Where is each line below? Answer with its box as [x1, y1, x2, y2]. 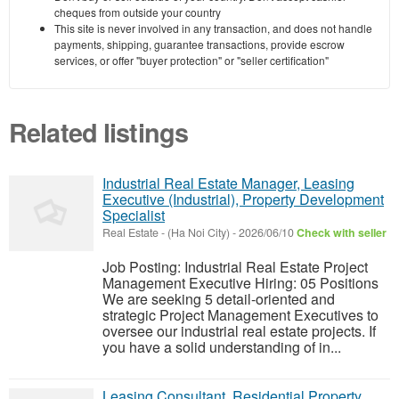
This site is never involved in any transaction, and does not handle [54, 20, 372, 37]
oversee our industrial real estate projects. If [102, 321, 376, 342]
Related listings [9, 114, 189, 151]
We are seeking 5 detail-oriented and [102, 289, 335, 310]
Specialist [102, 205, 165, 226]
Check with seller [297, 224, 387, 241]
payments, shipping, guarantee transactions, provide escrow [54, 37, 345, 53]
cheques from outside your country [54, 4, 221, 20]
